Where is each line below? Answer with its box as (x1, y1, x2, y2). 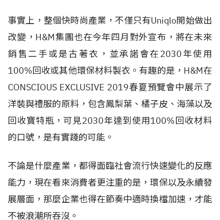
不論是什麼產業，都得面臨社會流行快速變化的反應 (8, 160, 212, 171)
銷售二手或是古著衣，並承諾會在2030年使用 (8, 48, 212, 59)
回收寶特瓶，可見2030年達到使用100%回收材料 (8, 115, 212, 126)
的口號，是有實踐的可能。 (8, 132, 114, 143)
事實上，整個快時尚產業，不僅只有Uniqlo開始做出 (8, 15, 212, 26)
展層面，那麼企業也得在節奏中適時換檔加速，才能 (8, 193, 212, 205)
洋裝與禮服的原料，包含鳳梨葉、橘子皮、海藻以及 (8, 98, 212, 110)
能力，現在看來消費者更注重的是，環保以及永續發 (8, 177, 212, 188)
